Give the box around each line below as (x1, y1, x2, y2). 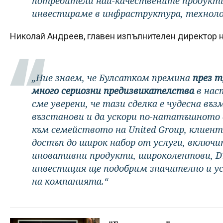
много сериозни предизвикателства (32, 84, 194, 97)
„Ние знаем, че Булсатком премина (32, 71, 193, 84)
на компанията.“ (32, 175, 108, 187)
